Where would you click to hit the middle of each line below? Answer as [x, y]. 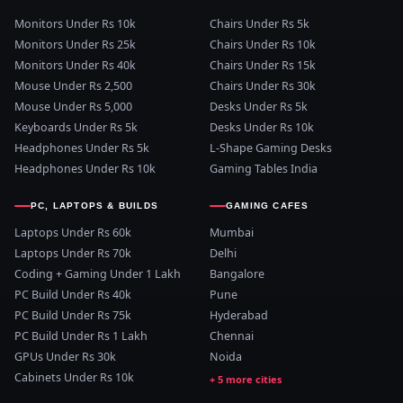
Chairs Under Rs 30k [263, 86]
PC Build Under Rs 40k [73, 295]
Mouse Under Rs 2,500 [73, 86]
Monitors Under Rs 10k [75, 24]
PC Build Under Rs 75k [73, 316]
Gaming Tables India [264, 169]
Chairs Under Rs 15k [263, 66]
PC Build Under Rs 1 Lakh [81, 336]
